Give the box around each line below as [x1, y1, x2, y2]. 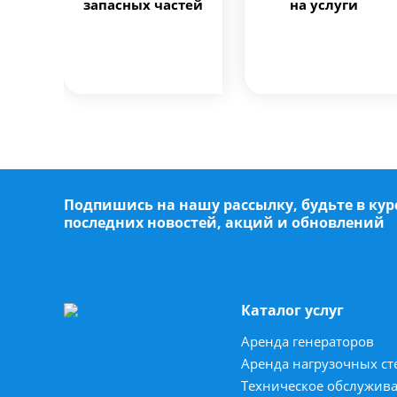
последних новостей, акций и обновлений [64, 212, 385, 232]
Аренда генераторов [241, 331, 374, 350]
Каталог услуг [241, 300, 344, 320]
